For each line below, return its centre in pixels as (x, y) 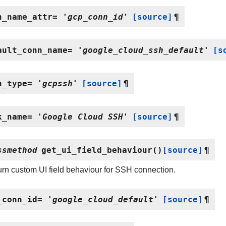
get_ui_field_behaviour (97, 150)
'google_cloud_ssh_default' (143, 50)
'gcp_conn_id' (95, 16)
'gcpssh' (58, 83)
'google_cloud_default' (103, 199)
